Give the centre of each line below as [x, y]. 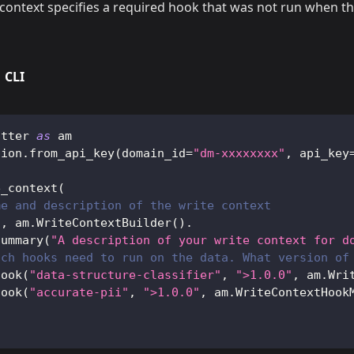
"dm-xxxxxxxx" [239, 154]
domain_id [154, 154]
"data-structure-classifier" [125, 275]
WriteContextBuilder [104, 223]
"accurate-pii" [79, 293]
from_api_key [72, 154]
